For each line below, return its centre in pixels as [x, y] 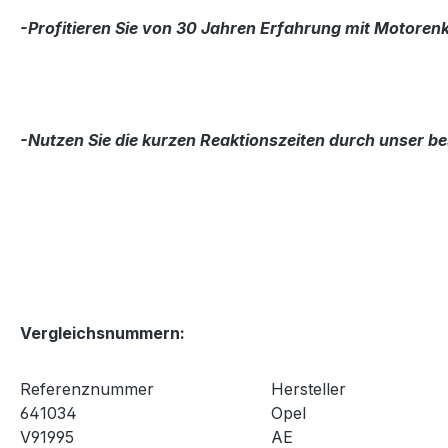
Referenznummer [87, 388]
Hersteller [308, 388]
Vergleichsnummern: [102, 332]
